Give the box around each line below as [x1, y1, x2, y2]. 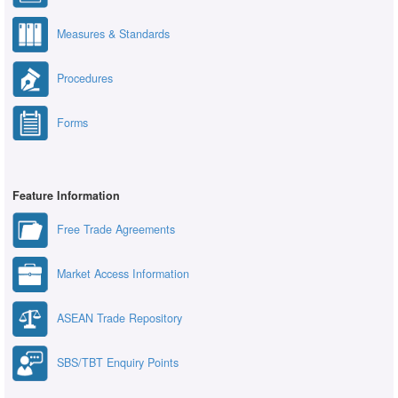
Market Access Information [57, 266, 189, 283]
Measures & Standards [57, 25, 170, 42]
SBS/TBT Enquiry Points [57, 354, 179, 371]
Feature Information [12, 187, 120, 204]
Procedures [57, 69, 113, 86]
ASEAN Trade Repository [57, 310, 182, 327]
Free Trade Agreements [57, 221, 175, 238]
